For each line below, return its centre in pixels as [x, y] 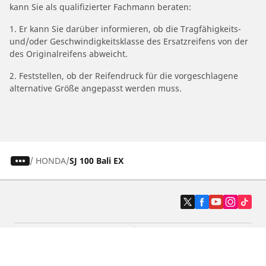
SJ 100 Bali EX [96, 161]
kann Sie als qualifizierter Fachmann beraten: [100, 7]
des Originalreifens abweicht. [69, 54]
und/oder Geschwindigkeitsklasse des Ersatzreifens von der [129, 41]
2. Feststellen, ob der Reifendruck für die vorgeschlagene [124, 76]
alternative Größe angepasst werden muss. [96, 88]
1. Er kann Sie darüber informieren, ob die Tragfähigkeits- [125, 29]
